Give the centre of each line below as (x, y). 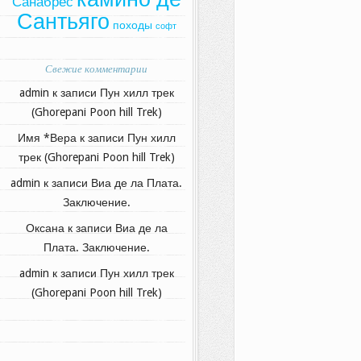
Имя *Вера (47, 138)
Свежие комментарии (96, 69)
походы (132, 25)
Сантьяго (63, 22)
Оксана (45, 228)
